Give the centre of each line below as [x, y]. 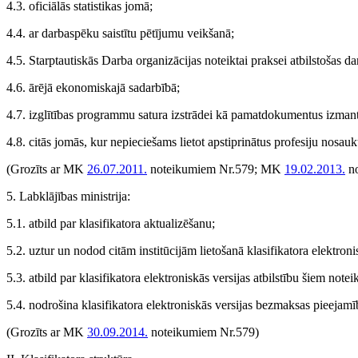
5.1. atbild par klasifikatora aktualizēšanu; [111, 223]
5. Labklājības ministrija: [68, 196]
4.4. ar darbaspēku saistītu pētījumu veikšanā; [120, 33]
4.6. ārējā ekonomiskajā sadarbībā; [93, 88]
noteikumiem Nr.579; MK [216, 169]
